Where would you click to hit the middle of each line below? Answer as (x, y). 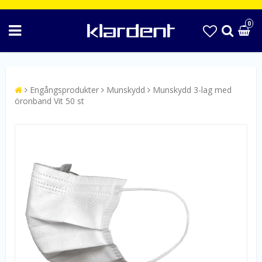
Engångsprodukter (64, 90)
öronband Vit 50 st (49, 101)
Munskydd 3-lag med (192, 90)
